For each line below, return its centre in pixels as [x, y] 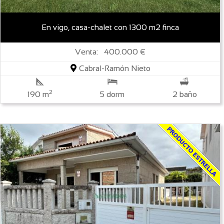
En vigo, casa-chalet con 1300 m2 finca [110, 27]
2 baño [184, 94]
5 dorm [112, 94]
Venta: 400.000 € [110, 52]
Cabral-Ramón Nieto [113, 68]
